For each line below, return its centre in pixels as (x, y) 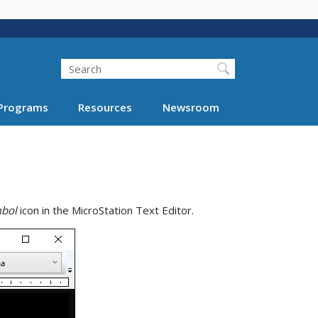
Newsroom (191, 107)
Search (61, 59)
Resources (105, 107)
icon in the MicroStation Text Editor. (105, 210)
